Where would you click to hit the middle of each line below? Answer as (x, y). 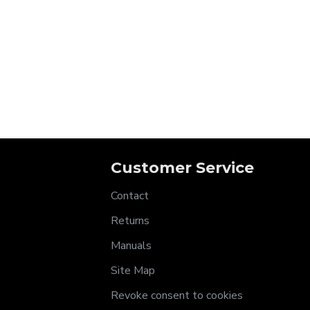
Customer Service (182, 168)
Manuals (131, 246)
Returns (130, 221)
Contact (130, 196)
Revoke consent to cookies (177, 295)
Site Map (133, 271)
